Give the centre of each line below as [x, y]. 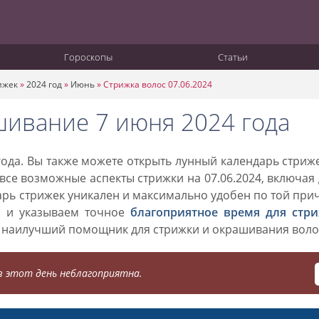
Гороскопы [88, 57]
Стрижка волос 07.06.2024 [158, 84]
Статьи [232, 57]
